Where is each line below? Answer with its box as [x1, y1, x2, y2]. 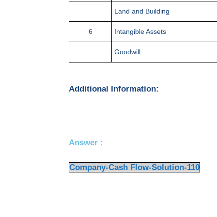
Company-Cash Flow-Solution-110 [69, 162, 200, 172]
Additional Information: [69, 84, 159, 93]
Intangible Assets [114, 28, 166, 36]
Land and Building [114, 7, 170, 15]
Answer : [69, 138, 103, 148]
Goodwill [114, 48, 140, 56]
